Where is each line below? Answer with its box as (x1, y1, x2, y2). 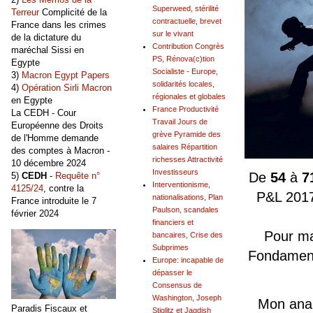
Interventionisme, (152, 180, 210, 189)
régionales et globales (152, 92, 226, 101)
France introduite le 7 (11, 196, 96, 207)
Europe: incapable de (152, 256, 224, 265)
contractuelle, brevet (152, 17, 221, 26)
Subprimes (152, 243, 189, 252)
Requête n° (55, 170, 100, 182)
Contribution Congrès (152, 42, 224, 51)
